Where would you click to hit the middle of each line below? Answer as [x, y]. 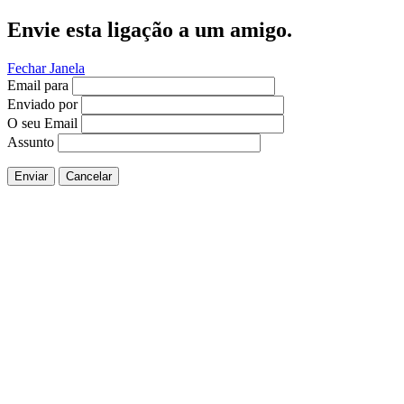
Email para [38, 85]
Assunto [31, 142]
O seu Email [42, 123]
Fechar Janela [46, 68]
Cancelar [89, 176]
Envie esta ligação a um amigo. [150, 29]
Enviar [31, 176]
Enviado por [42, 104]
